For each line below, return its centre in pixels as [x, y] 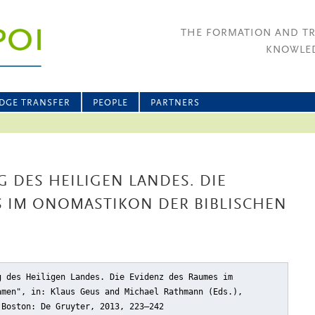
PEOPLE [110, 103]
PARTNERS [175, 103]
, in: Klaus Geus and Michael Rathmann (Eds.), [132, 292]
